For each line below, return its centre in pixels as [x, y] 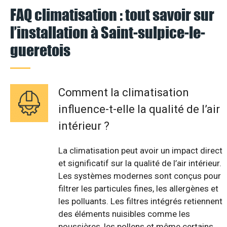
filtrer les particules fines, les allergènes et [138, 188]
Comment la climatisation [124, 92]
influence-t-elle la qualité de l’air [139, 109]
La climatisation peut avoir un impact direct [140, 150]
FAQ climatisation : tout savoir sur [112, 14]
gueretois [40, 50]
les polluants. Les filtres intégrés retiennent [140, 201]
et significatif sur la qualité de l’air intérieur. [140, 163]
